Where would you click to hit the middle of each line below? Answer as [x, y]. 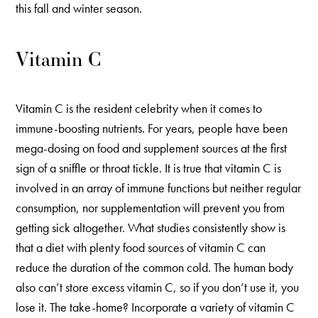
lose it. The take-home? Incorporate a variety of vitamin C [155, 307]
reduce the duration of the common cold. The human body [155, 267]
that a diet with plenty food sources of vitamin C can [141, 247]
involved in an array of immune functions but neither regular [159, 187]
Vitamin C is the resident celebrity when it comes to [139, 108]
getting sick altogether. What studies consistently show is [151, 227]
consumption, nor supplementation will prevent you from [150, 207]
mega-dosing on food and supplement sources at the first [152, 148]
